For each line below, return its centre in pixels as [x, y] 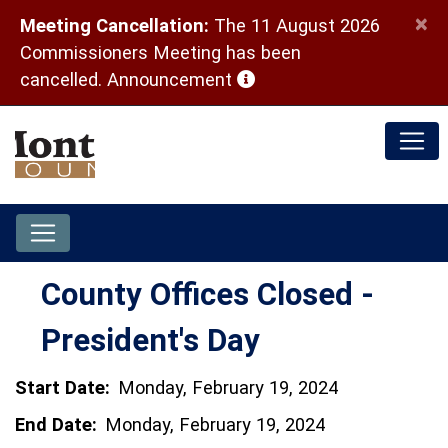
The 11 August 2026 [294, 25]
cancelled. [63, 79]
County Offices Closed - [207, 294]
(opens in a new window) [337, 78]
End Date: [56, 424]
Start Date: [62, 387]
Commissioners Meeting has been [160, 52]
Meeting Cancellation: [114, 25]
